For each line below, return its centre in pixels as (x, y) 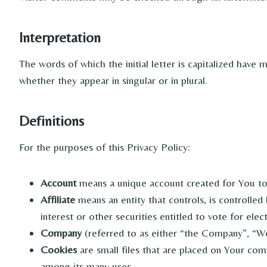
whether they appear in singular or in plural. (113, 80)
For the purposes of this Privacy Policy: (105, 147)
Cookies (59, 249)
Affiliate (58, 199)
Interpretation (60, 37)
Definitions (52, 121)
